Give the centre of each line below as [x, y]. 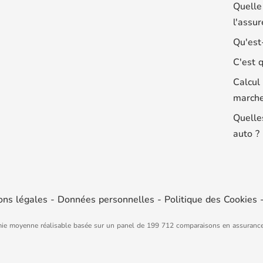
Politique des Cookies [211, 199]
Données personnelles [106, 199]
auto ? [247, 134]
